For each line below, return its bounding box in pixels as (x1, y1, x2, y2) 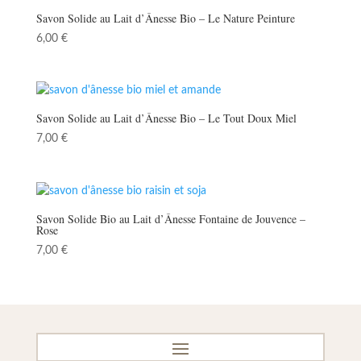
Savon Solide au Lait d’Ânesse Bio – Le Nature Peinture (35, 10, 295, 27)
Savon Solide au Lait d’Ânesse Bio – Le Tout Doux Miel (35, 110, 297, 127)
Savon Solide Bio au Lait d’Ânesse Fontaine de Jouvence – (35, 210, 305, 226)
